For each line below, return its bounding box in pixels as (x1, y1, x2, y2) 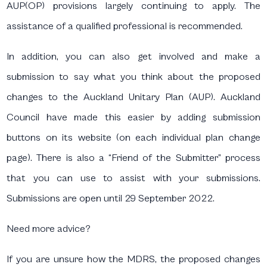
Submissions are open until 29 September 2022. (7, 192, 215, 204)
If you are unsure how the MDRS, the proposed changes (7, 253, 260, 265)
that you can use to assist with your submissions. (7, 172, 260, 184)
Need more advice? (7, 222, 91, 235)
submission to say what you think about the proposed (7, 70, 260, 83)
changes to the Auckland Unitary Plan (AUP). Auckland (7, 91, 260, 103)
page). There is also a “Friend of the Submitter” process (7, 151, 260, 164)
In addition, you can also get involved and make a (7, 50, 260, 63)
